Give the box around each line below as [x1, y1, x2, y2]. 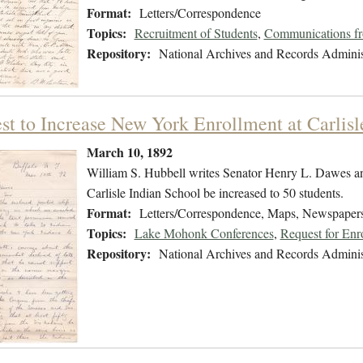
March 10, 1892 [86, 143, 173, 162]
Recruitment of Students [134, 24, 258, 42]
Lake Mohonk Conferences [134, 224, 274, 242]
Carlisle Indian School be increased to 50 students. [86, 184, 344, 202]
